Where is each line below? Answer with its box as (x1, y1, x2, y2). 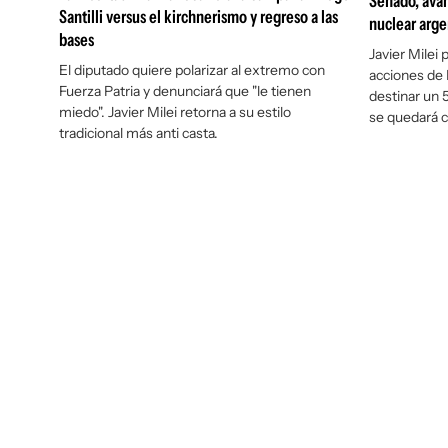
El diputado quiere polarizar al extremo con (59, 61, 325, 79)
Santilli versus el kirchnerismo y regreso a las (59, 6, 338, 28)
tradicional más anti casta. (59, 124, 218, 142)
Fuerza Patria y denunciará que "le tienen (59, 82, 311, 100)
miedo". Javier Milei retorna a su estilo (59, 103, 291, 121)
